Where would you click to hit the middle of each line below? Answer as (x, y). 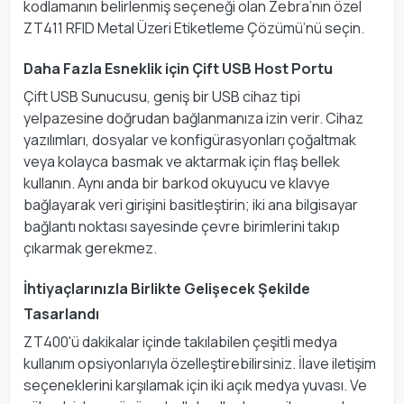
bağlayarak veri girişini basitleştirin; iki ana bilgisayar (191, 204)
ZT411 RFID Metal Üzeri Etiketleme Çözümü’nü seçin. (194, 28)
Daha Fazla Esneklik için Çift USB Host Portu (178, 68)
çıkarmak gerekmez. (90, 248)
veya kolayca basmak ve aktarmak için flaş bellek (182, 161)
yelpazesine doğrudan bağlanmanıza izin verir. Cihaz (193, 118)
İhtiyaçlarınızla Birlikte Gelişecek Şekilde (167, 288)
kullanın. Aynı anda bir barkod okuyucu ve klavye (177, 183)
